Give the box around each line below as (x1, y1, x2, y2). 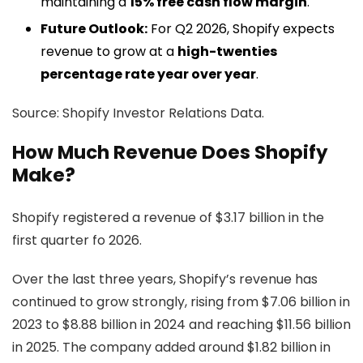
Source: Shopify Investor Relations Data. (12, 104, 264, 122)
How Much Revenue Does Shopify (12, 139, 328, 165)
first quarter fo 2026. (12, 231, 142, 250)
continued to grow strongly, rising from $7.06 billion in (12, 293, 350, 311)
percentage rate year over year (41, 65, 256, 83)
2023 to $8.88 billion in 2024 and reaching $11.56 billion (12, 315, 351, 334)
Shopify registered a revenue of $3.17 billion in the (12, 208, 324, 227)
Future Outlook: (41, 19, 147, 38)
